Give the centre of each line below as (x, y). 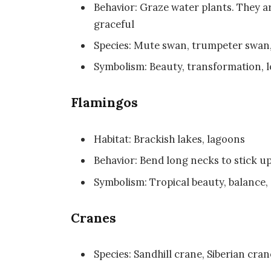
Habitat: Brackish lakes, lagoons (170, 139)
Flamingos (105, 103)
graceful (114, 24)
